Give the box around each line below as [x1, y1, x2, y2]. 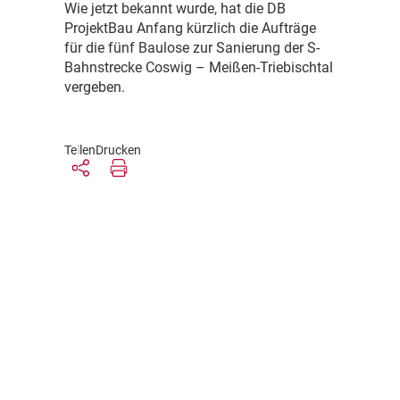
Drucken [96, 143, 141, 158]
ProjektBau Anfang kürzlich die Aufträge [64, 20, 316, 37]
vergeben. [64, 79, 125, 96]
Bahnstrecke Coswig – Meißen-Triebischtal [64, 59, 333, 77]
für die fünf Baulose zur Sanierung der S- [64, 39, 320, 57]
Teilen [64, 143, 96, 158]
